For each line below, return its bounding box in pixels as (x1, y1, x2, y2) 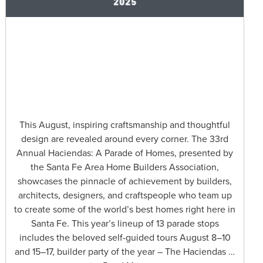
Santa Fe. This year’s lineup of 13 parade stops (31, 217, 219, 230)
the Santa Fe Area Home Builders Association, (31, 161, 220, 173)
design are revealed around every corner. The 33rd (21, 133, 229, 145)
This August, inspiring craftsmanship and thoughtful (19, 119, 231, 131)
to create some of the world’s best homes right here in (14, 203, 236, 215)
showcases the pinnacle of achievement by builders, (18, 175, 232, 187)
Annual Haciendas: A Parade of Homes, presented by (16, 147, 234, 159)
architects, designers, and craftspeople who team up (18, 189, 232, 201)
